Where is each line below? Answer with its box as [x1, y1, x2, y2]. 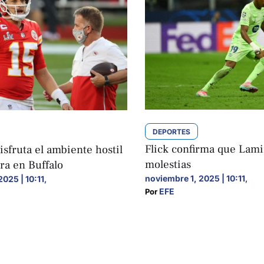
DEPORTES [153, 127, 191, 136]
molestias [145, 157, 192, 171]
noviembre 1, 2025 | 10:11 [145, 173, 246, 183]
